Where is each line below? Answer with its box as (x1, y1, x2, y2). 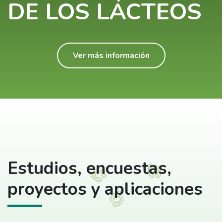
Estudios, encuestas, (7, 157, 171, 180)
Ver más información (72, 50, 150, 61)
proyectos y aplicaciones (7, 177, 203, 201)
